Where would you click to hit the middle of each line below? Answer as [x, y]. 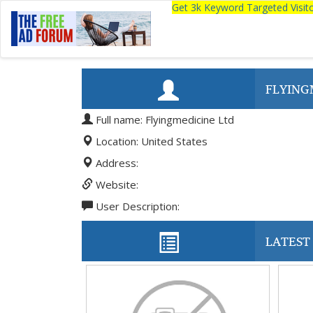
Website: [116, 184]
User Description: [136, 206]
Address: [116, 163]
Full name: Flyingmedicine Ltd [163, 119]
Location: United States [150, 141]
